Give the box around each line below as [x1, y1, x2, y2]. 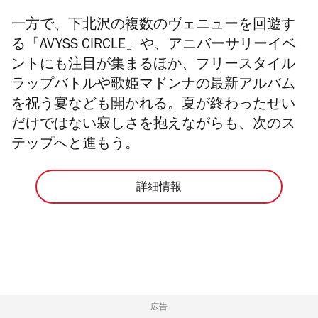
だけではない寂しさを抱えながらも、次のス [11, 119, 295, 133]
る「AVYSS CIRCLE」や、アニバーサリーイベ [11, 39, 296, 54]
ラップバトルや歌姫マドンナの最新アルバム [11, 79, 295, 94]
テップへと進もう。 [11, 138, 139, 153]
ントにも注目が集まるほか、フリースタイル [11, 59, 295, 74]
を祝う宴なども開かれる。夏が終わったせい [11, 99, 295, 114]
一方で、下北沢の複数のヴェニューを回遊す [11, 19, 295, 34]
